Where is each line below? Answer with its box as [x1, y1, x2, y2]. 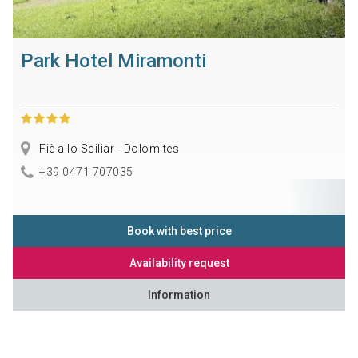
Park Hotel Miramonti [20, 49, 206, 72]
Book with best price [126, 224, 232, 237]
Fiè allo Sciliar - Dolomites [36, 141, 180, 155]
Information [148, 288, 210, 301]
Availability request [129, 256, 229, 269]
